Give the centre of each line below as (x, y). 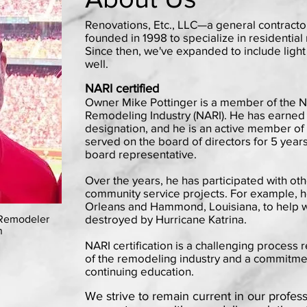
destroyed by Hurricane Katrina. (166, 219)
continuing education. (139, 271)
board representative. (142, 154)
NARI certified (122, 88)
